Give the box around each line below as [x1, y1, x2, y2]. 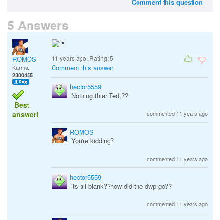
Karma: [12, 63, 29, 71]
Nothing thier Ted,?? [71, 91, 128, 100]
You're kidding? [71, 136, 114, 145]
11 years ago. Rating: [52, 54, 110, 62]
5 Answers [7, 16, 69, 34]
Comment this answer [52, 63, 113, 72]
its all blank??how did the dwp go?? [71, 181, 172, 191]
